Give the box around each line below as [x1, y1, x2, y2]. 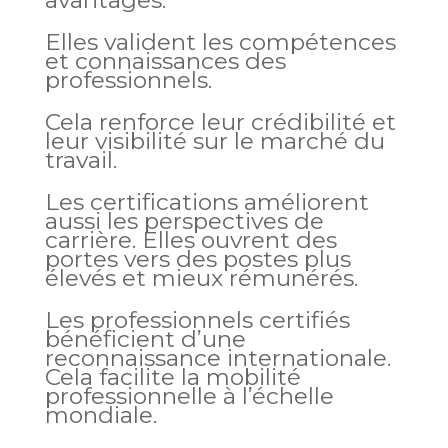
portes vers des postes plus [44, 245, 351, 273]
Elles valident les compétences [44, 28, 396, 56]
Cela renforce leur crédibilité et [44, 108, 396, 136]
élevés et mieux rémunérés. [44, 264, 358, 292]
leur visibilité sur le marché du [44, 127, 385, 155]
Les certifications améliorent [44, 188, 369, 216]
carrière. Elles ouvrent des [44, 226, 337, 254]
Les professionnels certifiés [44, 306, 350, 334]
